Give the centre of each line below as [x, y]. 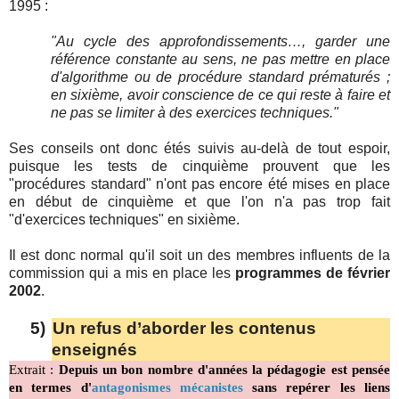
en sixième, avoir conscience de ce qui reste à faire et [220, 95]
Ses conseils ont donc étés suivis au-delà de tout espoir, [199, 149]
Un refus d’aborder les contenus [184, 329]
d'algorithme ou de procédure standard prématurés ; [220, 77]
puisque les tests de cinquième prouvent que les [199, 167]
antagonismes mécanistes [167, 388]
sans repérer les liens [317, 388]
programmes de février [313, 273]
